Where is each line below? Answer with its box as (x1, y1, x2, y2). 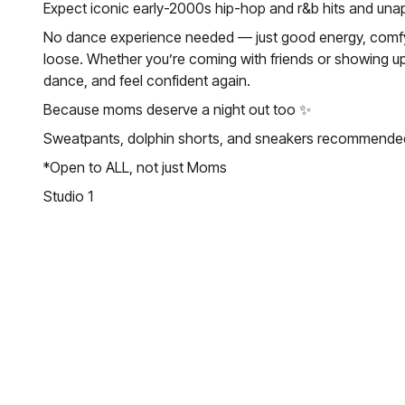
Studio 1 (43, 187, 93, 205)
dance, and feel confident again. (43, 71, 250, 89)
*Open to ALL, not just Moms (43, 158, 227, 176)
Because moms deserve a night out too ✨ (43, 100, 311, 118)
